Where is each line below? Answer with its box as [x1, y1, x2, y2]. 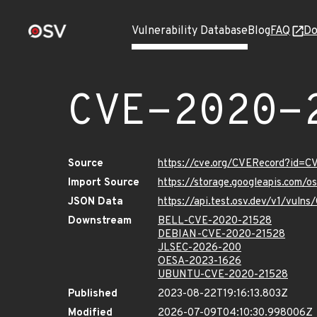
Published [68, 287, 117, 301]
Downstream [68, 214, 132, 228]
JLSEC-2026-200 [158, 241, 241, 255]
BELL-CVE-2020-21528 [158, 214, 272, 228]
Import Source [68, 176, 139, 190]
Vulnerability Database [132, 24, 248, 38]
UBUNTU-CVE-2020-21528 [158, 268, 288, 282]
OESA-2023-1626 [158, 255, 241, 268]
